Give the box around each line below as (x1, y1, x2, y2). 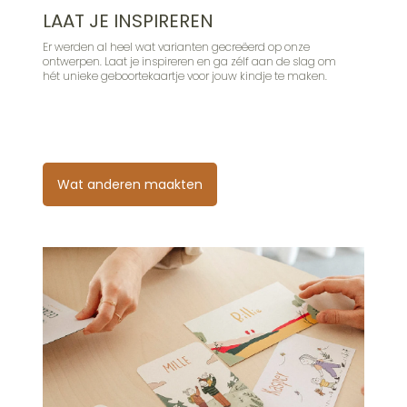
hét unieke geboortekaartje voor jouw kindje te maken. (43, 67, 330, 84)
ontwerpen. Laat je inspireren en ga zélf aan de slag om (43, 53, 336, 69)
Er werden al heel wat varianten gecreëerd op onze (43, 38, 310, 55)
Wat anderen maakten (57, 174, 203, 194)
